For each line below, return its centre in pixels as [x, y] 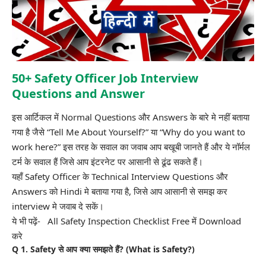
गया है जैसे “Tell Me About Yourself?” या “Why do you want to [129, 132]
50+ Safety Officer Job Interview [105, 78]
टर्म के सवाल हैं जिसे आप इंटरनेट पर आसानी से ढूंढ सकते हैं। [107, 162]
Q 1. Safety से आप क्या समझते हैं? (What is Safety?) [103, 249]
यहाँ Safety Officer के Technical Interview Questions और [120, 177]
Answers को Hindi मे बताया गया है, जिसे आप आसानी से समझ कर [120, 191]
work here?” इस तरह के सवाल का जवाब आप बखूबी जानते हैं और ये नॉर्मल [131, 147]
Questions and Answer [78, 93]
